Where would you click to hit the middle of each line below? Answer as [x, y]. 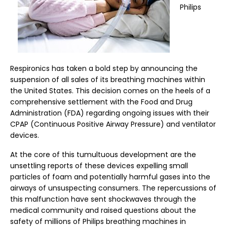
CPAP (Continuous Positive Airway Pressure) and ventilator [113, 124]
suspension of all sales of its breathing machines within [108, 80]
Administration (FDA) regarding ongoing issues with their [110, 113]
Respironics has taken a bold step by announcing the [104, 68]
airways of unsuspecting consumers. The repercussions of [113, 188]
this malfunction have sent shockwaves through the [103, 199]
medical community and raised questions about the [103, 210]
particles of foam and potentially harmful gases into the [110, 177]
